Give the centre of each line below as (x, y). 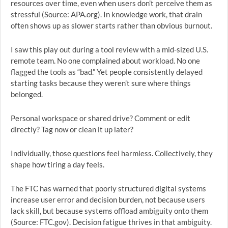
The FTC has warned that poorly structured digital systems (108, 188)
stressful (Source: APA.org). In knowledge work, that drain (106, 14)
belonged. (27, 94)
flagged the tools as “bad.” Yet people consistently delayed (107, 72)
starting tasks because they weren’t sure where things (101, 83)
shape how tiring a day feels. (58, 164)
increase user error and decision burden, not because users (108, 199)
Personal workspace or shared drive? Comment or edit (101, 118)
